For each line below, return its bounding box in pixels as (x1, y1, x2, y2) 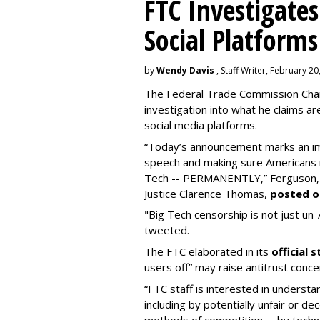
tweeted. (144, 223, 189, 238)
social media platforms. (144, 118, 257, 133)
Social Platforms (144, 21, 318, 59)
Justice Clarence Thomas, (144, 186, 270, 201)
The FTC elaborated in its (144, 244, 271, 259)
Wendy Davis (156, 64, 214, 77)
